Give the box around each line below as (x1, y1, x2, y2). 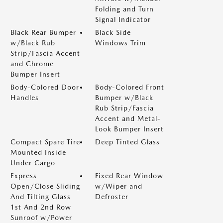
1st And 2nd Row (10, 203, 71, 211)
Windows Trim (95, 39, 146, 47)
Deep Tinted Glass (95, 138, 160, 146)
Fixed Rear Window (95, 172, 163, 180)
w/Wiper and (95, 182, 142, 190)
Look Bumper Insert (95, 125, 164, 133)
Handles (10, 94, 39, 102)
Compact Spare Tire (10, 138, 80, 146)
